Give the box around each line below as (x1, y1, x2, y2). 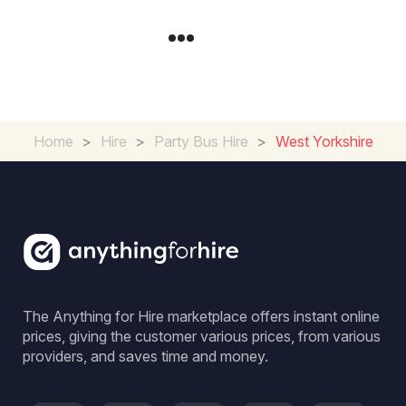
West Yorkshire (275, 132, 373, 150)
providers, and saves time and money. (23, 347, 268, 365)
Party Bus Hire (153, 132, 248, 150)
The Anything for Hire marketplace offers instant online (23, 307, 380, 325)
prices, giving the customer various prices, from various (23, 327, 381, 345)
